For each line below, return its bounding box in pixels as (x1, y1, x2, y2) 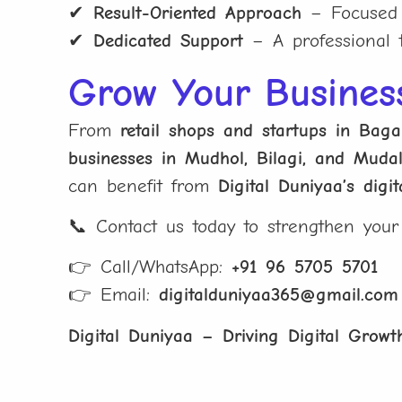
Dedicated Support (93, 30, 244, 52)
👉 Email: (68, 284, 160, 306)
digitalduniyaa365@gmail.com (159, 284, 399, 306)
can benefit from (68, 174, 219, 197)
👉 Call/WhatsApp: (68, 256, 232, 278)
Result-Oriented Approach (93, 2, 302, 24)
